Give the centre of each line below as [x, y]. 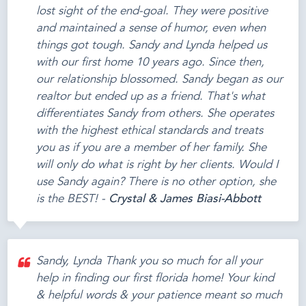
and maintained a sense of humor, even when [151, 29]
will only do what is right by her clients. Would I [157, 165]
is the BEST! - [73, 199]
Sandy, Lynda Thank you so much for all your [150, 261]
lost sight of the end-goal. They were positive [152, 12]
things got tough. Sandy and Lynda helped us [152, 46]
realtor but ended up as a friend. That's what [151, 97]
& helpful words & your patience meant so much [159, 295]
